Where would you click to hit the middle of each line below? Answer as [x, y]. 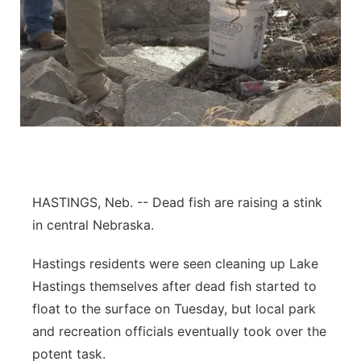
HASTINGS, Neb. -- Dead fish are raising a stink [177, 202]
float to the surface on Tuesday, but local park [174, 309]
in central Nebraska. [93, 225]
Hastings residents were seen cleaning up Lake [175, 263]
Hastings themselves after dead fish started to [174, 286]
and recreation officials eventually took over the [179, 331]
